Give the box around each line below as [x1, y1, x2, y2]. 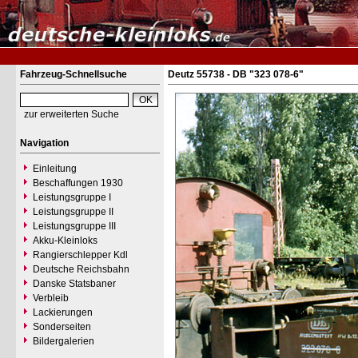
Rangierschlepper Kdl [33, 249, 128, 261]
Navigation [20, 137, 69, 149]
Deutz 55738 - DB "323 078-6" [168, 69, 304, 80]
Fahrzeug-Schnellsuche [20, 69, 127, 80]
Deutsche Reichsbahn [33, 264, 129, 275]
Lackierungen [33, 307, 93, 318]
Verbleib [33, 292, 69, 304]
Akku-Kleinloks [33, 235, 97, 246]
